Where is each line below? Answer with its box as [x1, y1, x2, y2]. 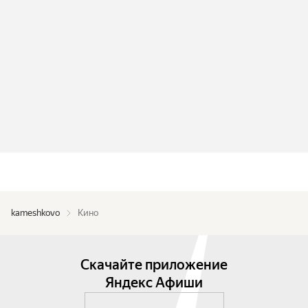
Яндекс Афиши [105, 274, 203, 291]
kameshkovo [11, 208, 60, 218]
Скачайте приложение [80, 256, 228, 273]
